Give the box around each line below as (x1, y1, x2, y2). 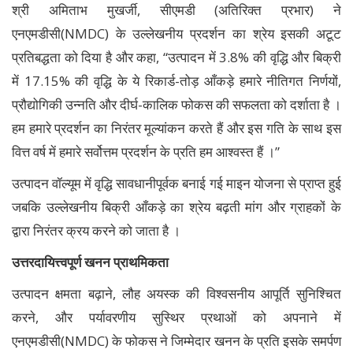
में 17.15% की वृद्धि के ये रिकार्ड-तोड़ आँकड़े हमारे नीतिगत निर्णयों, (12, 71, 341, 90)
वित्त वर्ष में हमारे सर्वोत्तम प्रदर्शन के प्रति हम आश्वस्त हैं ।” (12, 142, 280, 161)
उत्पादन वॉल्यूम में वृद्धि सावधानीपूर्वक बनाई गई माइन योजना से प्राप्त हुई (12, 173, 341, 192)
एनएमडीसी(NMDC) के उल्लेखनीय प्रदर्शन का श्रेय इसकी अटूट (12, 24, 341, 43)
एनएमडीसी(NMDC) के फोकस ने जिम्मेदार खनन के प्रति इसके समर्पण (12, 331, 341, 350)
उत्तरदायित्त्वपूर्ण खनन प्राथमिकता (12, 252, 172, 271)
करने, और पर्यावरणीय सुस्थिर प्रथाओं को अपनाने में (12, 307, 341, 326)
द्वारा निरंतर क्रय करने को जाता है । (12, 221, 180, 240)
